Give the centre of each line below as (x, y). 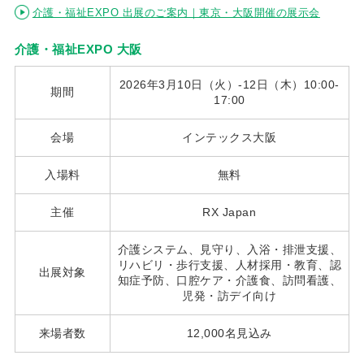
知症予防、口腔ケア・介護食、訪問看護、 (230, 280)
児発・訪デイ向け (230, 295)
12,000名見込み (229, 333)
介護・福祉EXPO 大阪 (78, 49)
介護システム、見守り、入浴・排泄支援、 (230, 249)
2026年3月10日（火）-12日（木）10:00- (229, 84)
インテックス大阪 (230, 137)
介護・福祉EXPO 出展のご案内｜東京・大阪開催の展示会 (176, 12)
